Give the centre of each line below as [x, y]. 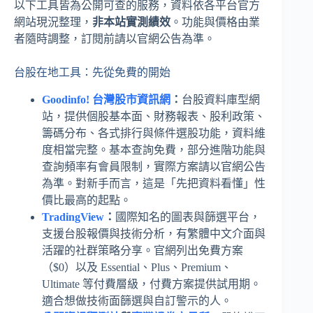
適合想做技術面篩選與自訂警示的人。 [137, 300]
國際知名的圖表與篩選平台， [188, 217]
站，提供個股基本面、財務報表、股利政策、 [154, 116]
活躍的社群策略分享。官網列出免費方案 [143, 250]
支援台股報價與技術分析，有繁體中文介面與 [154, 233]
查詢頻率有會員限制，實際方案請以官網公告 [154, 166]
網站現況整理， [53, 22]
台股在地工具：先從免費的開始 [92, 73]
